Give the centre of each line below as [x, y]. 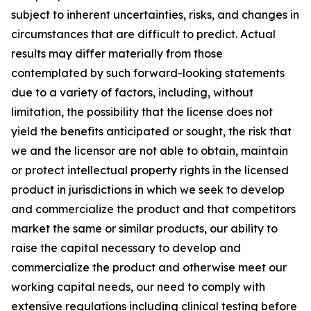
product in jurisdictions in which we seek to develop [148, 190]
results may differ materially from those [117, 53]
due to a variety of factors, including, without [132, 92]
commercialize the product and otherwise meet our [149, 267]
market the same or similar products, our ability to [144, 228]
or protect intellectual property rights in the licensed [150, 170]
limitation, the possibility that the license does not [142, 112]
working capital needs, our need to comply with [138, 287]
